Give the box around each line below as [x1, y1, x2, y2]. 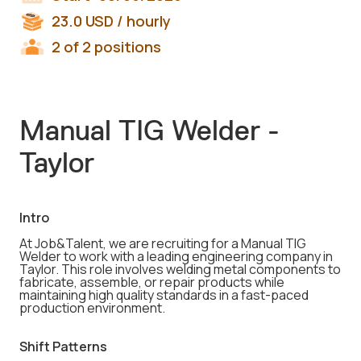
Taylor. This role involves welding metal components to [19, 260, 341, 278]
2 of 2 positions [52, 37, 161, 56]
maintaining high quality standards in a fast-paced [19, 286, 309, 304]
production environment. [19, 299, 165, 317]
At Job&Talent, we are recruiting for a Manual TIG [19, 234, 306, 252]
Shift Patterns [19, 338, 107, 355]
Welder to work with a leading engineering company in [19, 247, 333, 265]
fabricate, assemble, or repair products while [19, 273, 284, 291]
